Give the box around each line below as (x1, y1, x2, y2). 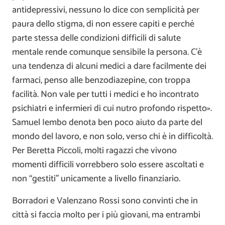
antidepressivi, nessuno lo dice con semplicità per (12, 2, 199, 18)
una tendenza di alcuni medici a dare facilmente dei (12, 58, 206, 74)
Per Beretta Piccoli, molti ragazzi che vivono (12, 143, 177, 158)
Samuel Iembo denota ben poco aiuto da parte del (12, 115, 202, 130)
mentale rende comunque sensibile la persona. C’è (12, 44, 202, 60)
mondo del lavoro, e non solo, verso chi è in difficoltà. (12, 129, 213, 144)
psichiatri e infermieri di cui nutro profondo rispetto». (12, 100, 212, 116)
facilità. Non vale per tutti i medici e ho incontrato (12, 86, 199, 102)
